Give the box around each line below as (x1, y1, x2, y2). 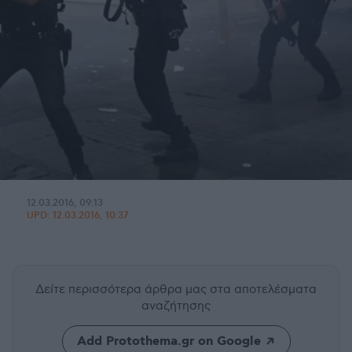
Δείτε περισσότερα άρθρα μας (35, 282, 210, 296)
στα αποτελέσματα (210, 282, 317, 296)
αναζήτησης (141, 299, 211, 313)
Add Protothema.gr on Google (76, 333, 261, 350)
